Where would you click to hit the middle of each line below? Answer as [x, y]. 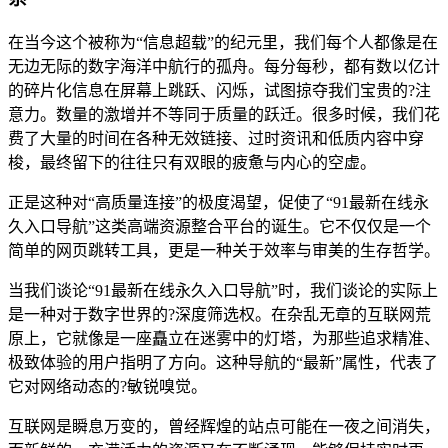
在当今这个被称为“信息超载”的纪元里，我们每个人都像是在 [223, 42]
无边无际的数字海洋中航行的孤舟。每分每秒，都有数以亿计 [224, 66]
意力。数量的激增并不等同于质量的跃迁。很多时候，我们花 [224, 114]
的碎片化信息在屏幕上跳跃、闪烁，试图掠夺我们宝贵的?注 [219, 90]
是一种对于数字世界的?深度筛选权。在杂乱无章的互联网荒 [219, 314]
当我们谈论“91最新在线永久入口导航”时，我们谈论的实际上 [223, 290]
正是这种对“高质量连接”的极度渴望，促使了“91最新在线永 [218, 202]
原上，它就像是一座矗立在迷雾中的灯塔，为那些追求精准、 [224, 338]
